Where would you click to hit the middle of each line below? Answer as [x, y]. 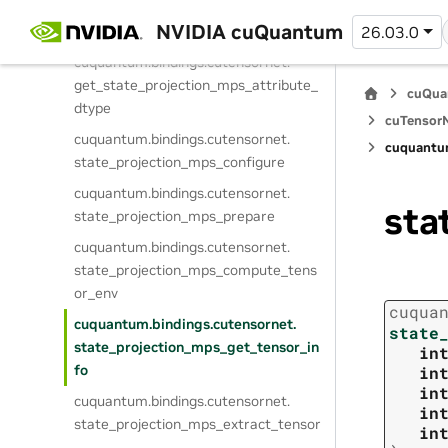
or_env [96, 293]
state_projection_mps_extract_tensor [198, 424]
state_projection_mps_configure [180, 162]
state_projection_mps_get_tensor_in [197, 347]
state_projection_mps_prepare [175, 216]
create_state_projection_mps [170, 31]
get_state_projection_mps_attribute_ [196, 85]
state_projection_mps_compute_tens [196, 270]
